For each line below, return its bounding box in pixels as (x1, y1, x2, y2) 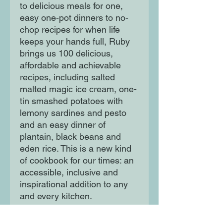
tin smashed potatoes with (20, 96, 123, 107)
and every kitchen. (20, 191, 92, 202)
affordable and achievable (20, 60, 121, 71)
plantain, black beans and (20, 131, 121, 142)
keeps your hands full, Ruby (20, 36, 130, 47)
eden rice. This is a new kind (20, 143, 131, 154)
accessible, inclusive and (20, 167, 118, 178)
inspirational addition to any (20, 179, 128, 190)
